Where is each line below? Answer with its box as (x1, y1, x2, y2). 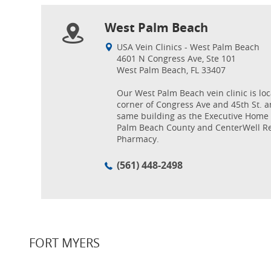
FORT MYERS (29, 235, 100, 251)
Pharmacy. (117, 133, 159, 145)
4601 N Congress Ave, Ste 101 (117, 53, 236, 64)
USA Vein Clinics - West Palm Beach (117, 41, 260, 53)
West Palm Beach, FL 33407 (117, 64, 226, 76)
